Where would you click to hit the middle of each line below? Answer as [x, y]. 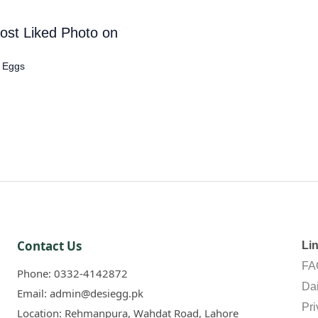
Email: [34, 294]
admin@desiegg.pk [97, 294]
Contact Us [50, 246]
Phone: [36, 274]
